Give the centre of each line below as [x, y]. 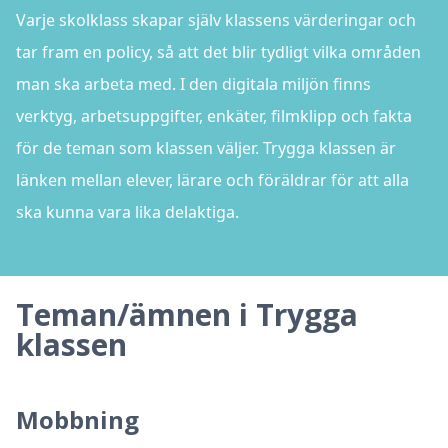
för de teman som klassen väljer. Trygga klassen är [206, 148]
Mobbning [77, 419]
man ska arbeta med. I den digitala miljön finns [193, 84]
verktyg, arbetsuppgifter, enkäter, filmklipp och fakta [214, 116]
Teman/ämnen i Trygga [187, 314]
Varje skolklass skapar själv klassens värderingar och [216, 20]
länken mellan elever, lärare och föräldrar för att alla [212, 180]
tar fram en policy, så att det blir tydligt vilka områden [218, 52]
